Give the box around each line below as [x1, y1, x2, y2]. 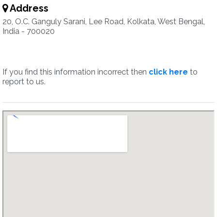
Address [8, 2, 48, 14]
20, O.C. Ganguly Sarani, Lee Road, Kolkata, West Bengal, [2, 17, 205, 26]
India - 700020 [2, 27, 55, 36]
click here [149, 67, 188, 77]
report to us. [2, 77, 46, 86]
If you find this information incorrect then [2, 67, 149, 77]
